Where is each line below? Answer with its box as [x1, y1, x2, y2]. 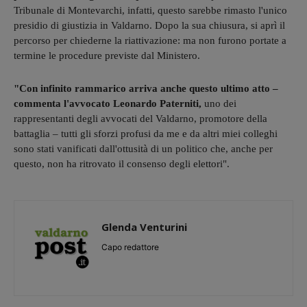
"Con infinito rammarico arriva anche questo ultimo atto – [14, 82, 278, 94]
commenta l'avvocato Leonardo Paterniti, [14, 97, 201, 109]
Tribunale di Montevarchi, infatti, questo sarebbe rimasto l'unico [14, 4, 287, 16]
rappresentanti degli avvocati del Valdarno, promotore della [14, 112, 267, 124]
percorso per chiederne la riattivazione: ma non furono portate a [14, 34, 286, 46]
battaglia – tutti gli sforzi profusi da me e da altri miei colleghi [14, 127, 278, 139]
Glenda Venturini [101, 219, 187, 234]
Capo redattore [101, 241, 159, 252]
